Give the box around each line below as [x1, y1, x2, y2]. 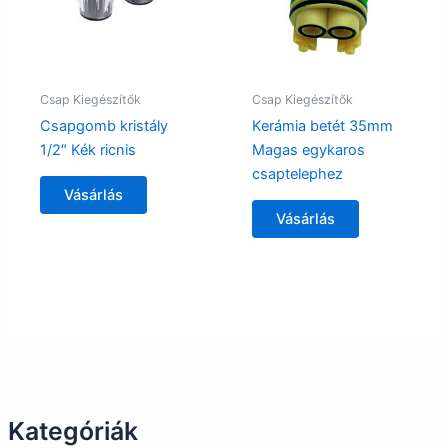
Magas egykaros [251, 140, 365, 159]
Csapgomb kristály [39, 116, 168, 135]
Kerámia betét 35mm [251, 116, 393, 135]
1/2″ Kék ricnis [39, 140, 136, 159]
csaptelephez [251, 164, 343, 183]
